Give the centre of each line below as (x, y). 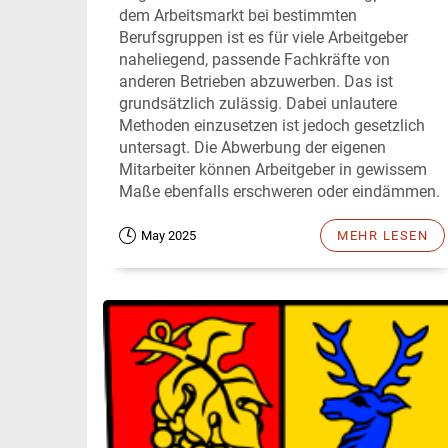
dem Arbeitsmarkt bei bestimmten (238, 16)
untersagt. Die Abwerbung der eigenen (252, 148)
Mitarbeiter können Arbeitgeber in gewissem (273, 170)
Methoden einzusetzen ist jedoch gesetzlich (272, 126)
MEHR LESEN (382, 236)
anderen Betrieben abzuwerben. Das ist (256, 82)
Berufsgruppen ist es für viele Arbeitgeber (263, 38)
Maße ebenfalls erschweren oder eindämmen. (279, 192)
